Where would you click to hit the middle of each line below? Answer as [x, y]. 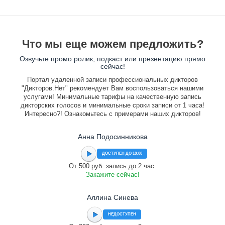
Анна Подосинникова [113, 137]
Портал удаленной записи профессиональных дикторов [113, 80]
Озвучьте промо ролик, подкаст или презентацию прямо [113, 59]
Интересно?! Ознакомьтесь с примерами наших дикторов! [113, 114]
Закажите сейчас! [113, 175]
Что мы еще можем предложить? [113, 44]
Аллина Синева [113, 197]
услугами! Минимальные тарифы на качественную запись [113, 97]
